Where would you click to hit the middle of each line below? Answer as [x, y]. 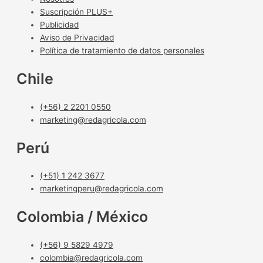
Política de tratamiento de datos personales [122, 51]
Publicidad [59, 25]
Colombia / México [82, 217]
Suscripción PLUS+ [76, 12]
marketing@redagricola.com [93, 119]
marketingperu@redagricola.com [102, 189]
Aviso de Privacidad [77, 38]
